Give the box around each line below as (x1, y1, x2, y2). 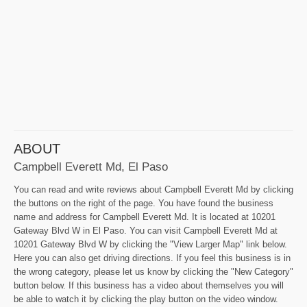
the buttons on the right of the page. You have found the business (14, 198, 273, 209)
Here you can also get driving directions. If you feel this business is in (14, 253, 291, 264)
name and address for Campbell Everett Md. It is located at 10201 (14, 212, 275, 223)
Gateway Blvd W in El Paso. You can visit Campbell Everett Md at (14, 225, 278, 236)
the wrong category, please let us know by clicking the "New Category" (14, 267, 293, 278)
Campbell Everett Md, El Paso (14, 160, 168, 174)
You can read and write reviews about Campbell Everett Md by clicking (14, 184, 293, 195)
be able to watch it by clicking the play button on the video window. (14, 294, 278, 305)
